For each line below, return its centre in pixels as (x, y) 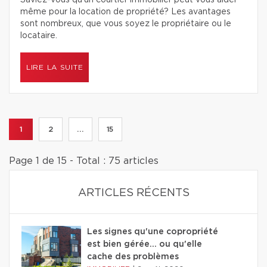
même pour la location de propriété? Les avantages (125, 12)
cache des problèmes (133, 257)
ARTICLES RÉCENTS (133, 193)
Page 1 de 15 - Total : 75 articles (84, 161)
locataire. (39, 36)
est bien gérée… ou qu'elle (145, 244)
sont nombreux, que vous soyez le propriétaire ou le (126, 24)
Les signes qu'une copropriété (153, 232)
